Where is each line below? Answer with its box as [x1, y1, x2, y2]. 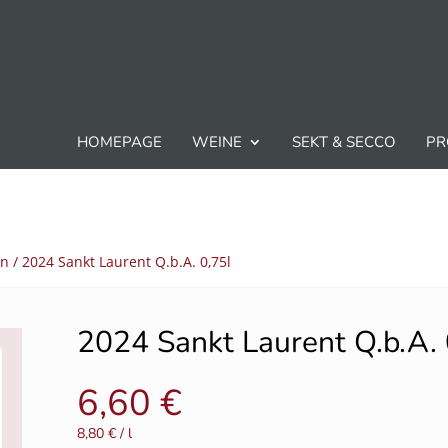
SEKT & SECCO [292, 132, 397, 153]
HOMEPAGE [77, 132, 163, 153]
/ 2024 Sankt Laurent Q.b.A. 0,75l [9, 252, 232, 272]
